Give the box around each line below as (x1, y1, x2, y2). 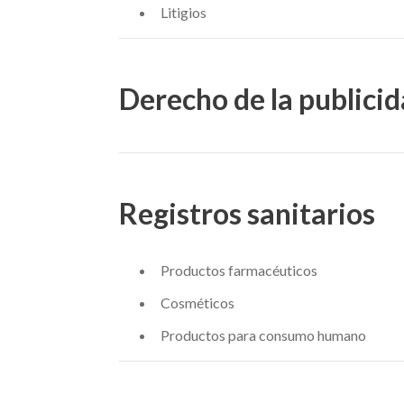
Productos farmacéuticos (160, 262, 317, 279)
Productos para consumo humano (160, 326, 366, 344)
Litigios (160, 4, 207, 21)
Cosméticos (160, 294, 234, 311)
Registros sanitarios (119, 196, 375, 231)
